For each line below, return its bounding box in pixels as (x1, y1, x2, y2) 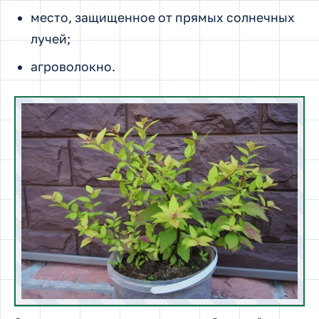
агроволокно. (30, 58, 115, 74)
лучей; (30, 31, 70, 47)
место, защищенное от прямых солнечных (30, 10, 295, 26)
